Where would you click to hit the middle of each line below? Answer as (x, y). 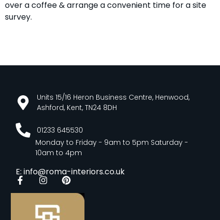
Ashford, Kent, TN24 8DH (77, 108)
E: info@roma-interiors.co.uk (70, 172)
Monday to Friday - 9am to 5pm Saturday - (112, 143)
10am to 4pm (59, 153)
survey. (18, 17)
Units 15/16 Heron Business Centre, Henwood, (113, 97)
